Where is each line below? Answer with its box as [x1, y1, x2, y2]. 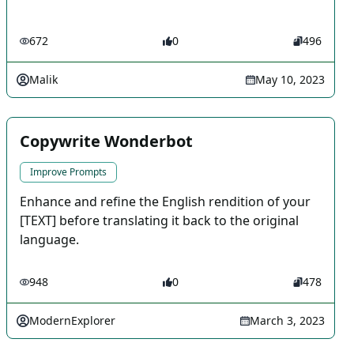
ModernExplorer [29, 313, 115, 328]
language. [20, 231, 79, 248]
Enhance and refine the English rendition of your [20, 193, 311, 210]
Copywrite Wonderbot [20, 130, 193, 152]
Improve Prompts [30, 165, 107, 179]
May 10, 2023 [255, 72, 325, 87]
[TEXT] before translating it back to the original [20, 212, 299, 229]
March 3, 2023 [250, 313, 325, 328]
